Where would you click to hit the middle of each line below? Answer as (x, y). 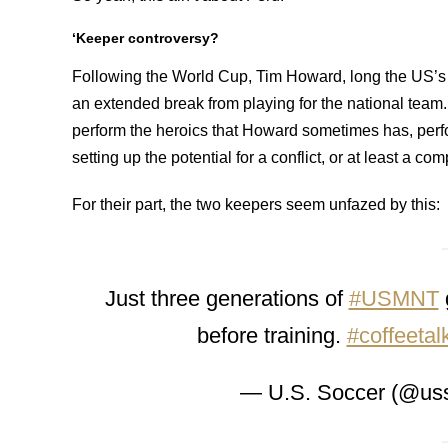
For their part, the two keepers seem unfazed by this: (256, 204)
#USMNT (393, 298)
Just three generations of (226, 298)
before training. (271, 335)
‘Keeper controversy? (145, 38)
